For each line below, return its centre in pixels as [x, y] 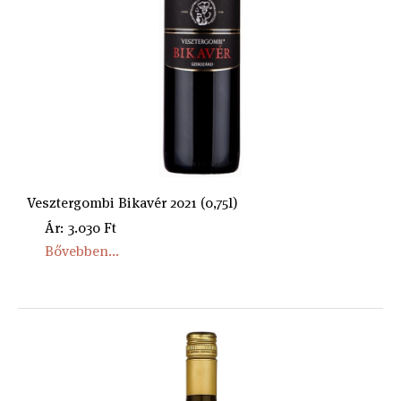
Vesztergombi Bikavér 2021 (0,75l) [132, 203]
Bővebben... [82, 251]
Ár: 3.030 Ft [81, 228]
